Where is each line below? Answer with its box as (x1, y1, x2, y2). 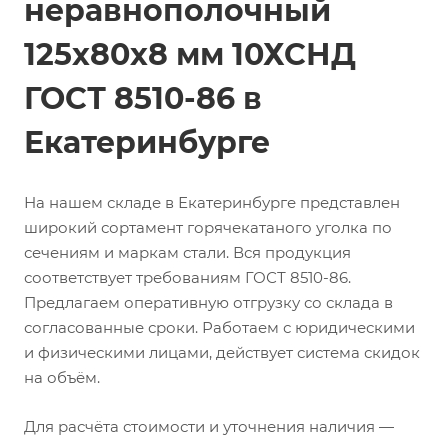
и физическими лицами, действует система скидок (24, 343, 420, 362)
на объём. (24, 368, 100, 387)
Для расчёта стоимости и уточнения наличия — (24, 417, 394, 436)
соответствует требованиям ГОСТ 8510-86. (24, 268, 351, 287)
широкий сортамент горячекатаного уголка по (24, 218, 392, 237)
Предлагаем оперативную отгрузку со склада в (24, 293, 393, 312)
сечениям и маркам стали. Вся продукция (24, 243, 351, 262)
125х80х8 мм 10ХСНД (24, 36, 356, 73)
